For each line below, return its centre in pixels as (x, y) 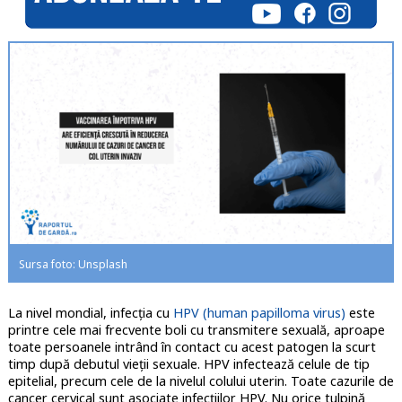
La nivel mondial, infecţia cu (90, 313)
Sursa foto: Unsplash (73, 265)
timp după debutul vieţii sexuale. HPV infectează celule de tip (188, 364)
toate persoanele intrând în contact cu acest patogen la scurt (192, 347)
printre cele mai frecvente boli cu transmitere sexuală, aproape (196, 330)
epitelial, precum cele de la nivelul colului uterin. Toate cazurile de (201, 381)
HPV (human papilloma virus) (259, 313)
